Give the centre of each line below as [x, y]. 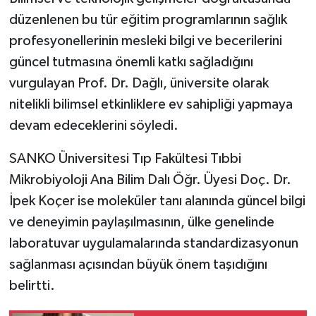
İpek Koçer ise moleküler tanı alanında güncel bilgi [157, 201]
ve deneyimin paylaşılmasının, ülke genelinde [141, 222]
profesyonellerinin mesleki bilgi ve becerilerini [145, 41]
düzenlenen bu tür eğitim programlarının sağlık [148, 19]
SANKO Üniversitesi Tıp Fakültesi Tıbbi [125, 158]
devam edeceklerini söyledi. [93, 125]
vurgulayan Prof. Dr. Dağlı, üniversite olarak [139, 83]
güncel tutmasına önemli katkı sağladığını [131, 62]
